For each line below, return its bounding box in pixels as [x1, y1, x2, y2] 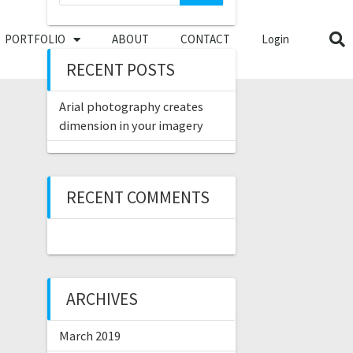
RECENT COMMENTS [65, 187, 210, 208]
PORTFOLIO [4, 32, 65, 46]
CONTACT [180, 32, 230, 46]
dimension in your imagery [58, 117, 203, 133]
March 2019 [58, 328, 121, 344]
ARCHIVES [65, 288, 138, 310]
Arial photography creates [58, 98, 203, 114]
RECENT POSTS [65, 59, 175, 80]
